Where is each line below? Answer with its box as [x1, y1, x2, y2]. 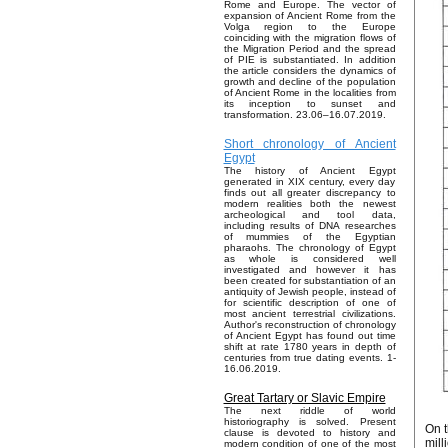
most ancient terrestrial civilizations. [223, 308, 396, 320]
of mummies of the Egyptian [223, 231, 396, 243]
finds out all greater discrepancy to [223, 187, 396, 199]
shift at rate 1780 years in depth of [223, 341, 396, 353]
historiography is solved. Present [223, 416, 396, 428]
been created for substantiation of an [223, 275, 396, 287]
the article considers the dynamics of [223, 65, 396, 77]
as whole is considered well [223, 253, 396, 265]
